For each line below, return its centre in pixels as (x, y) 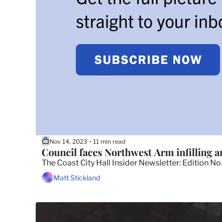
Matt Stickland (77, 177)
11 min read (109, 141)
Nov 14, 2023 (68, 141)
